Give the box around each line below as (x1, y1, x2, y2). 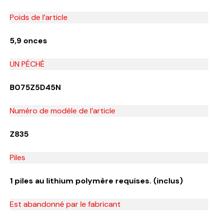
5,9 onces (10, 35, 47, 46)
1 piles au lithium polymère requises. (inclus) (10, 175, 183, 186)
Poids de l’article (10, 12, 68, 22)
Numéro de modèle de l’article (10, 105, 115, 116)
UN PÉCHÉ (10, 58, 45, 69)
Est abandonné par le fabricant (10, 199, 121, 209)
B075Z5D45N (10, 82, 61, 92)
